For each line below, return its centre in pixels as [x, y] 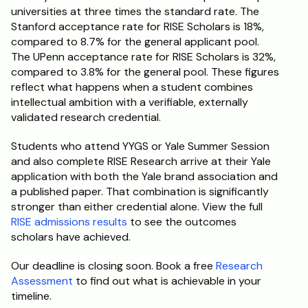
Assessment [42, 281]
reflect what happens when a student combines [132, 87]
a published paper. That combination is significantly [140, 191]
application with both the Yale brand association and [144, 176]
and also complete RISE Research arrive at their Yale [141, 161]
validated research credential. [86, 117]
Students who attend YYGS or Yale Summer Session [140, 146]
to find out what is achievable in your [167, 281]
